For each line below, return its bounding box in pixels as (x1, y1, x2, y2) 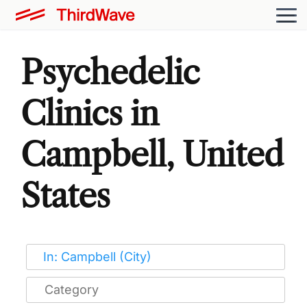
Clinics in (21, 93, 159, 134)
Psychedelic (21, 51, 200, 93)
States (21, 175, 110, 216)
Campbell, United (21, 134, 283, 175)
